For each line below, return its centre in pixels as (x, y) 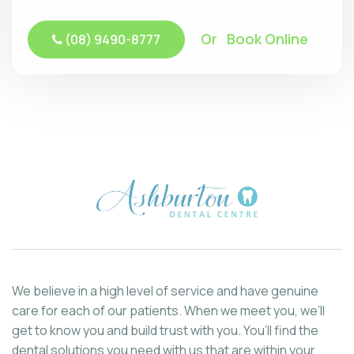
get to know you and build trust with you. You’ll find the (165, 330)
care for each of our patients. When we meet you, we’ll (168, 310)
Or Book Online (254, 38)
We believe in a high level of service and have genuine (165, 290)
